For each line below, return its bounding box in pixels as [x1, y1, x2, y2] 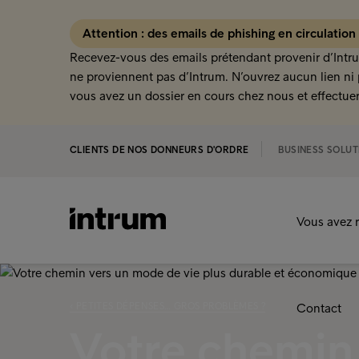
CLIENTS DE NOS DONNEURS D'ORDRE [70, 144, 249, 155]
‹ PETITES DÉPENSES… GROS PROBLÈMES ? [70, 301, 266, 312]
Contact [296, 301, 341, 316]
